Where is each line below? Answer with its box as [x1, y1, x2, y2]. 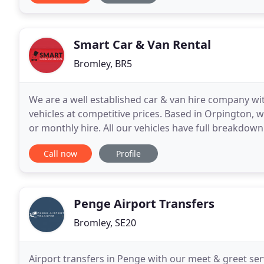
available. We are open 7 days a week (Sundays [29, 136, 236, 148]
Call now [44, 148, 77, 159]
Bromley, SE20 [74, 216, 136, 229]
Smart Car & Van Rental [74, 37, 211, 52]
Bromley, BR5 [74, 57, 132, 70]
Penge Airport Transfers [74, 196, 214, 212]
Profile [116, 148, 141, 159]
